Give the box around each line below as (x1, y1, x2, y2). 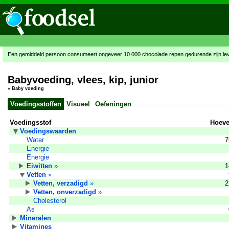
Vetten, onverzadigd (33, 188, 96, 196)
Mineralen (20, 214, 51, 222)
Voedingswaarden (20, 127, 76, 135)
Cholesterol (33, 196, 66, 204)
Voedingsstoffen (10, 100, 61, 108)
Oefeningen (95, 100, 131, 108)
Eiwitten (27, 162, 52, 170)
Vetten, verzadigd (33, 179, 88, 187)
